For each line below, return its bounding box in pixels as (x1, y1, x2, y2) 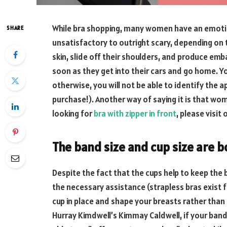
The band (52, 138, 104, 155)
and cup (128, 138, 172, 155)
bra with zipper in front (94, 108, 176, 119)
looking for (52, 108, 94, 119)
